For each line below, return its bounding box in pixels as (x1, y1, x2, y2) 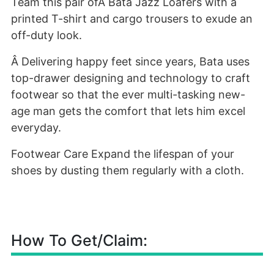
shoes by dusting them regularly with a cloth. (11, 164, 244, 177)
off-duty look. (11, 29, 82, 42)
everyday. (11, 121, 61, 134)
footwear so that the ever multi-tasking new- (11, 88, 245, 101)
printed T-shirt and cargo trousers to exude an (11, 12, 253, 25)
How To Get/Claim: (11, 231, 147, 250)
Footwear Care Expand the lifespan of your (11, 147, 234, 160)
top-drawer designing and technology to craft (11, 72, 250, 84)
